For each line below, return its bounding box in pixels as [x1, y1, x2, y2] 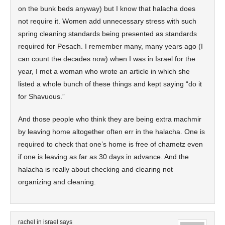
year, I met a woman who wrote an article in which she [18, 67, 190, 75]
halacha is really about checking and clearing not [18, 165, 173, 173]
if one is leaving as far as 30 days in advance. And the [18, 153, 189, 161]
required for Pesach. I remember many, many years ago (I [18, 42, 203, 50]
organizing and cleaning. [18, 178, 96, 186]
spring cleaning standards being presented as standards [18, 30, 197, 38]
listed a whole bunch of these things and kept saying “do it [18, 80, 202, 88]
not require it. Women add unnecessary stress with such [18, 17, 196, 25]
